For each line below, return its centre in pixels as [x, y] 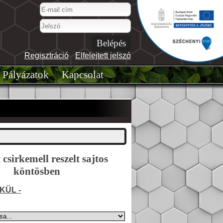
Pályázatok [25, 75]
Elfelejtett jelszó [103, 56]
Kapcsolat [82, 75]
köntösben [37, 171]
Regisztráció [47, 56]
